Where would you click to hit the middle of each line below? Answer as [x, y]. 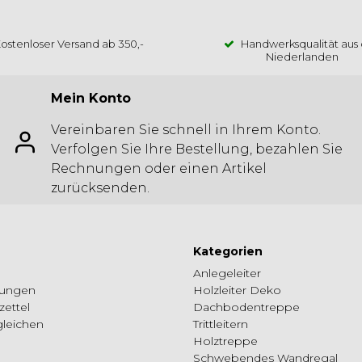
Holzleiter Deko [237, 290]
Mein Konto [91, 99]
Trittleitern [221, 324]
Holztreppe [225, 341]
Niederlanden [302, 57]
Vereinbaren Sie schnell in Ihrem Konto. [186, 130]
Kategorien [228, 252]
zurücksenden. [100, 188]
